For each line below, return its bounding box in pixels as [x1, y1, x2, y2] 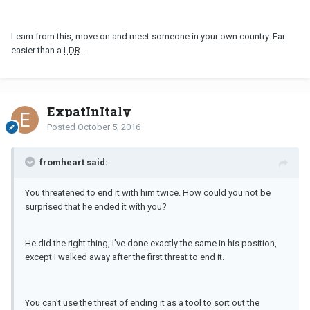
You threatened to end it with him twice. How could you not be [25, 187, 271, 198]
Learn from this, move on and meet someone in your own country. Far [11, 30, 285, 42]
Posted [47, 121, 77, 132]
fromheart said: [39, 156, 108, 167]
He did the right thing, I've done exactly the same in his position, [25, 237, 277, 248]
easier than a [11, 44, 64, 55]
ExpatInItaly [47, 102, 131, 120]
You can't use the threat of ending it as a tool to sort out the [25, 297, 259, 308]
